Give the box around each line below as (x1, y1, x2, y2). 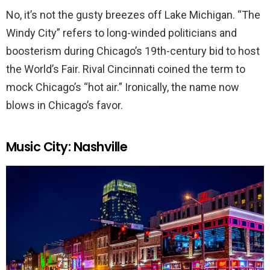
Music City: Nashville (6, 138, 127, 156)
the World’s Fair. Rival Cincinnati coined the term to (6, 63, 245, 76)
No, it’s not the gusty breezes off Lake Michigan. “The (6, 8, 260, 22)
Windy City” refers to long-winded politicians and (6, 27, 237, 40)
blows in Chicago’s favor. (6, 99, 123, 112)
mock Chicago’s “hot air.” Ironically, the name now (6, 81, 239, 94)
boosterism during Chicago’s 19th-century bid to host (6, 45, 260, 58)
